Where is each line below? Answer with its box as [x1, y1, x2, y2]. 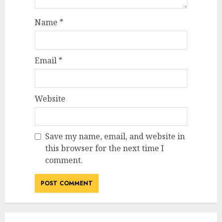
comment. [45, 154, 83, 166]
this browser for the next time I [45, 142, 164, 154]
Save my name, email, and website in [45, 130, 185, 142]
